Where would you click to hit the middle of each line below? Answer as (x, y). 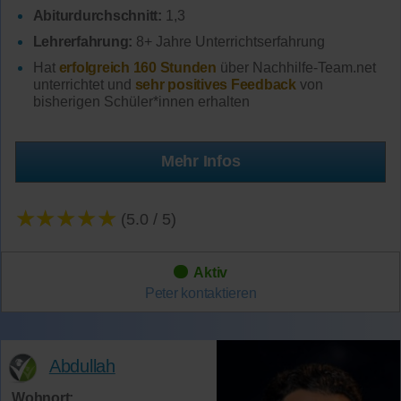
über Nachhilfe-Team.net (296, 67)
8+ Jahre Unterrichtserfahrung (229, 42)
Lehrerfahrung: (83, 42)
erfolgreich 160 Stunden (137, 67)
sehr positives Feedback (215, 84)
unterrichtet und (84, 84)
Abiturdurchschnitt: (97, 16)
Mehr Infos (200, 162)
